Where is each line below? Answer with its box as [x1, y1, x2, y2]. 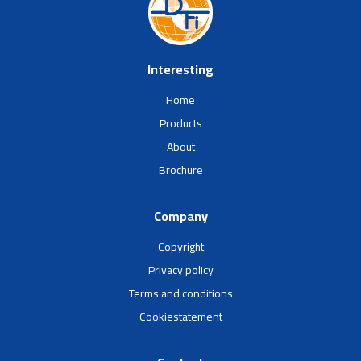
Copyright [157, 235, 204, 257]
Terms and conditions [128, 282, 233, 304]
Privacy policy [147, 259, 214, 280]
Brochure [158, 159, 203, 180]
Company [153, 203, 208, 228]
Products [159, 112, 202, 134]
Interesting [147, 56, 214, 81]
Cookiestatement [139, 305, 222, 327]
